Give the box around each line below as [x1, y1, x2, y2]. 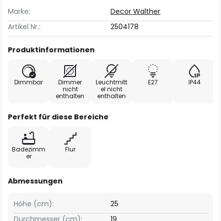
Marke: [8, 6, 30, 16]
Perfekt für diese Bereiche [8, 112, 109, 122]
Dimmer [58, 78, 82, 86]
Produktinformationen [8, 45, 95, 55]
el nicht [101, 85, 122, 93]
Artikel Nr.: [8, 22, 40, 32]
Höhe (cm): [14, 199, 54, 209]
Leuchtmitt [96, 78, 127, 86]
